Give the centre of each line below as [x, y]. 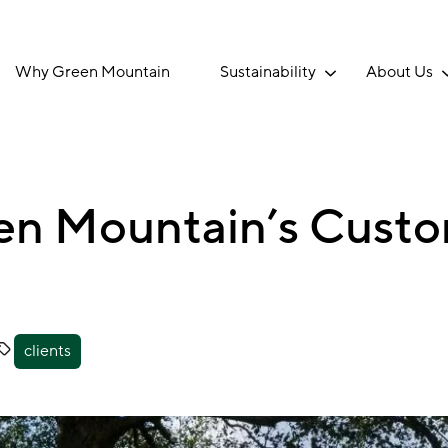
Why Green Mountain [92, 72]
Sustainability [268, 72]
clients [47, 351]
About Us [399, 72]
